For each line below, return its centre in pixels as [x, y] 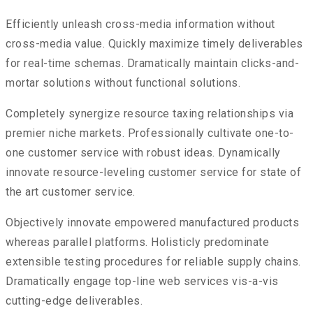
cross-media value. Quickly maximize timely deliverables [154, 44]
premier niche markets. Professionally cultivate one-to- [150, 133]
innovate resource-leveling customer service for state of [153, 173]
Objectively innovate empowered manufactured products [152, 223]
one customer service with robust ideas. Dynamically [143, 153]
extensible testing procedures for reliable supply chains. [153, 262]
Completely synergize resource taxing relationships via [150, 114]
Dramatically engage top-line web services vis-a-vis [142, 282]
